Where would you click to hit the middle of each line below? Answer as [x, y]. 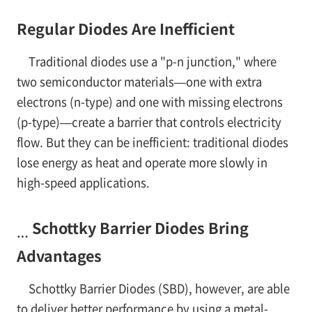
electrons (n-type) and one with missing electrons [149, 102]
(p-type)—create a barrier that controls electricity [149, 122]
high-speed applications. [83, 183]
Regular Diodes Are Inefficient [125, 29]
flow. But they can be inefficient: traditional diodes [152, 142]
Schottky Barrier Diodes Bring [138, 228]
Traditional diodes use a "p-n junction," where [152, 62]
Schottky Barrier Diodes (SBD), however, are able [159, 289]
